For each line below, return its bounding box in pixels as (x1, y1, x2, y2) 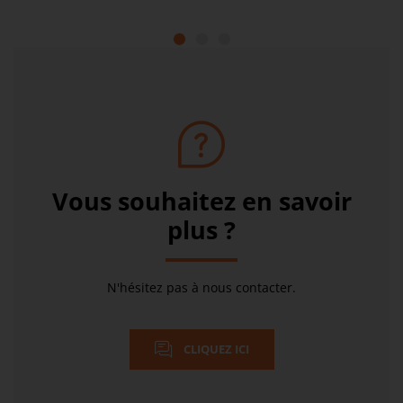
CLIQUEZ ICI (180, 341, 249, 358)
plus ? (167, 212, 236, 246)
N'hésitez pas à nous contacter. (107, 278, 296, 296)
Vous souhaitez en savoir (51, 184, 352, 218)
